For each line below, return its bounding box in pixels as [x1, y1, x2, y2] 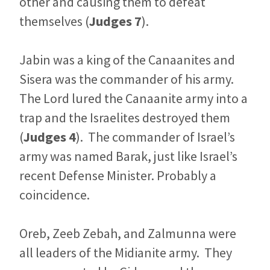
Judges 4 [24, 128, 76, 146]
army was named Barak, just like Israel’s [19, 148, 237, 165]
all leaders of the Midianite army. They [19, 244, 232, 262]
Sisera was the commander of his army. [19, 71, 234, 88]
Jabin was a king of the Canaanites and [19, 51, 235, 69]
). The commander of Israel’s [76, 128, 235, 146]
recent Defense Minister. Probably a [19, 167, 216, 184]
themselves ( [19, 13, 89, 30]
